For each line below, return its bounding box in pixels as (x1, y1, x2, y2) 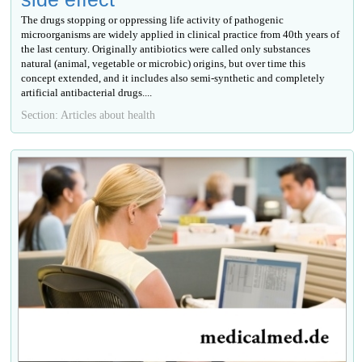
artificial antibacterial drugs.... (21, 86, 153, 99)
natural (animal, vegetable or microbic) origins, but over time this (21, 57, 306, 69)
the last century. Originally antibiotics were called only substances (21, 42, 311, 55)
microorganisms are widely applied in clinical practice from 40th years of (21, 27, 340, 40)
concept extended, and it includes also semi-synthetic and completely (21, 71, 326, 84)
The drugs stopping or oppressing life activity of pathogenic (21, 13, 284, 26)
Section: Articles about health (21, 107, 156, 121)
